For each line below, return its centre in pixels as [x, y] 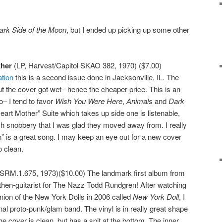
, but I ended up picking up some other [128, 29]
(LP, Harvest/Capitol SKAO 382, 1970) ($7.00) [87, 65]
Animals [139, 101]
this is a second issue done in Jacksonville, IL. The [97, 77]
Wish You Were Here [89, 101]
